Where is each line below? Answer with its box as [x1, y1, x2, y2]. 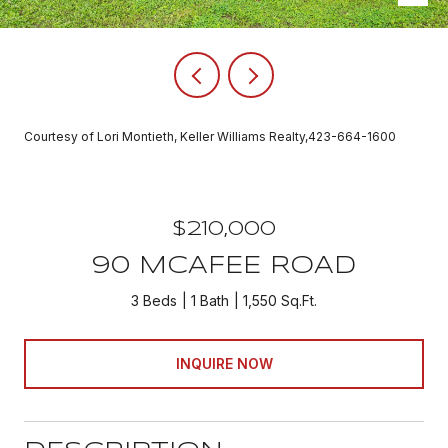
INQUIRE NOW [175, 354, 273, 372]
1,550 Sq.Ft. [243, 292, 317, 309]
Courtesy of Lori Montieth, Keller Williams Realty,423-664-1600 [24, 129, 396, 144]
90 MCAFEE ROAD [92, 255, 356, 278]
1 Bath [191, 292, 229, 309]
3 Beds [131, 292, 177, 309]
